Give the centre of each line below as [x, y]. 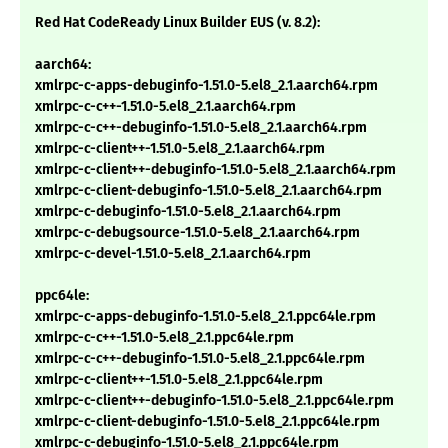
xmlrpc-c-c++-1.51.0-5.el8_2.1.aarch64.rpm [165, 107]
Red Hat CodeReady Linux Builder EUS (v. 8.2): [177, 23]
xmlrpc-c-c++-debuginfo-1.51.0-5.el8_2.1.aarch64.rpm [201, 128]
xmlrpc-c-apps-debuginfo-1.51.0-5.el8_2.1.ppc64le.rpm [205, 317]
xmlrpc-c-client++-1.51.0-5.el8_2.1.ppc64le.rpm [179, 380]
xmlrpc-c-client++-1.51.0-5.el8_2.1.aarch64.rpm [180, 149]
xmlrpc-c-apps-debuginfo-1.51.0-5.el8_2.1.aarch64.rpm [206, 86]
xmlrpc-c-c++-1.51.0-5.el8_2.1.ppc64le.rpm [164, 338]
